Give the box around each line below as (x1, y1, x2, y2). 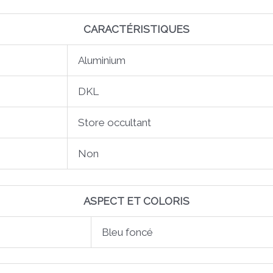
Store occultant (78, 116, 151, 129)
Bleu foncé (102, 225, 153, 238)
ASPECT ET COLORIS (83, 194, 190, 207)
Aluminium (78, 54, 126, 67)
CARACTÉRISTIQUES (83, 23, 190, 36)
